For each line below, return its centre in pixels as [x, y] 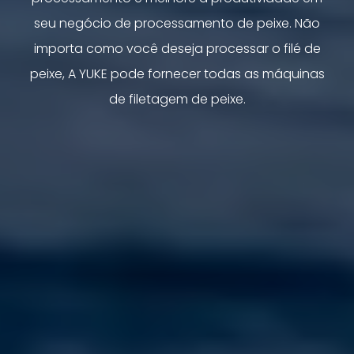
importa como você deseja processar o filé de [177, 48]
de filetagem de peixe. [177, 99]
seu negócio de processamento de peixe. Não [177, 23]
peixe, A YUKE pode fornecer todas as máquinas [177, 73]
